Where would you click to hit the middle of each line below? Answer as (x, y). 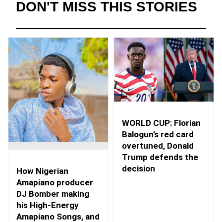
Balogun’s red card (158, 134)
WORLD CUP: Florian (161, 123)
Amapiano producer (55, 182)
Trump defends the (160, 157)
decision (139, 168)
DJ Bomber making (53, 194)
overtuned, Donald (158, 145)
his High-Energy (48, 205)
